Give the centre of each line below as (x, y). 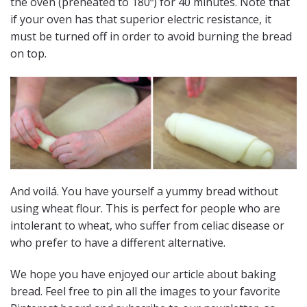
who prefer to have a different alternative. (118, 243)
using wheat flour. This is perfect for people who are (145, 209)
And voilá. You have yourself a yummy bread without (144, 192)
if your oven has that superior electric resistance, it (141, 20)
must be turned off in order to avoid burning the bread (151, 37)
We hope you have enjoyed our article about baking (143, 274)
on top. (28, 54)
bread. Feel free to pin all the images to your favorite (145, 292)
